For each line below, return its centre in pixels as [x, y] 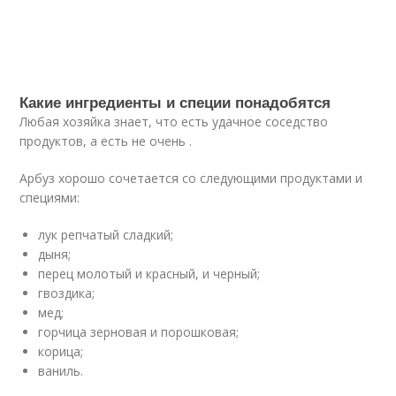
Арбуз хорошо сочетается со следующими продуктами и [191, 179]
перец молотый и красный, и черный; [149, 274]
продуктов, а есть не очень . [106, 141]
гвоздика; [67, 293]
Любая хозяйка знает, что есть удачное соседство [174, 122]
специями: [50, 198]
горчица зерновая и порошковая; [139, 332]
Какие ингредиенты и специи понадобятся [175, 102]
